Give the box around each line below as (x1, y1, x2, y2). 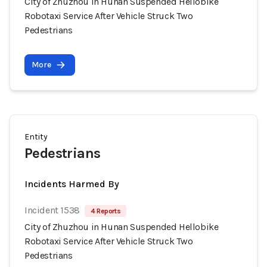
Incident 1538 (24, 204, 80, 216)
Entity (24, 132, 48, 142)
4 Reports (90, 207, 121, 215)
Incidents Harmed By (24, 178, 119, 190)
